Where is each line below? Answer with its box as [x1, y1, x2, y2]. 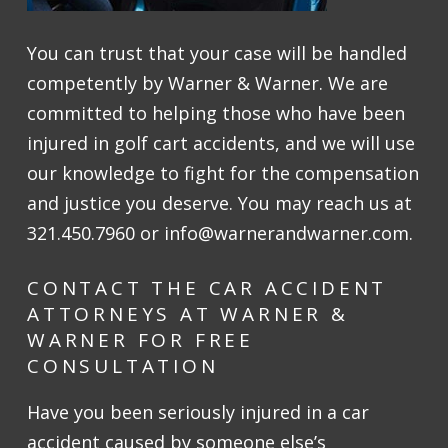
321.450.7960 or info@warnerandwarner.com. [27, 221, 413, 246]
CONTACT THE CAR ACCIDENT [27, 275, 388, 302]
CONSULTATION [27, 353, 219, 380]
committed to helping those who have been [27, 101, 405, 126]
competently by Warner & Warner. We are [27, 71, 388, 96]
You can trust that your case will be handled [27, 41, 407, 66]
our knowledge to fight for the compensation [27, 161, 419, 186]
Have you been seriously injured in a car [27, 400, 369, 425]
